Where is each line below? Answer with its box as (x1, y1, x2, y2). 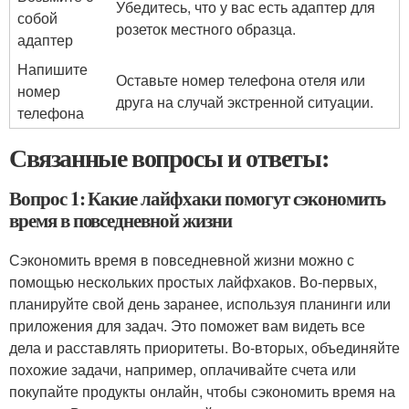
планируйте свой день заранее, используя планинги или (9, 293, 391, 314)
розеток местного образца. (116, 18, 296, 39)
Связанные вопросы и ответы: (9, 139, 329, 176)
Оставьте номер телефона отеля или (116, 69, 365, 90)
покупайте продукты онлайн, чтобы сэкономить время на (9, 381, 395, 402)
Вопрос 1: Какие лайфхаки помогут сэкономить (9, 184, 385, 212)
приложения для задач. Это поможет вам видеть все (9, 315, 365, 336)
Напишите (17, 58, 88, 79)
